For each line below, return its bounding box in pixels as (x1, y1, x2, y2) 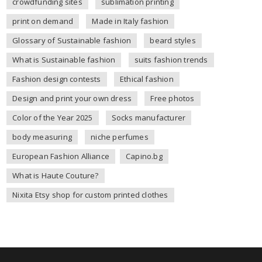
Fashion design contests (12, 74, 101, 84)
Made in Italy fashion (92, 16, 169, 26)
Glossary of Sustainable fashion (12, 35, 132, 46)
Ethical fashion (119, 74, 174, 84)
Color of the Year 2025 (12, 112, 93, 123)
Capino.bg (126, 151, 163, 161)
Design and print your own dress (12, 93, 132, 104)
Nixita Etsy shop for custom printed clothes (12, 189, 168, 200)
